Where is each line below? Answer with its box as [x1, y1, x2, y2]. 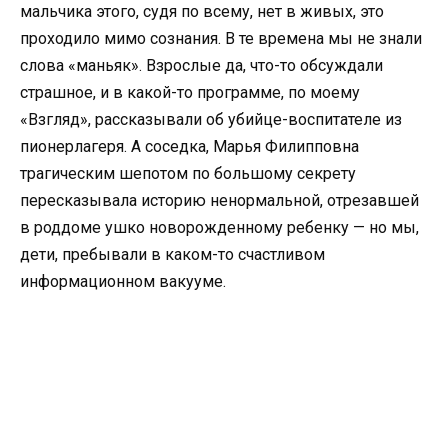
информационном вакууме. [20, 272, 226, 292]
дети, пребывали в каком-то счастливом [20, 245, 325, 265]
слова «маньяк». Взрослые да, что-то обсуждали [20, 56, 383, 76]
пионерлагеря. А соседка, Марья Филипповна [20, 137, 359, 157]
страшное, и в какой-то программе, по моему [20, 83, 360, 103]
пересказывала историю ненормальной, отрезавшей [20, 191, 419, 211]
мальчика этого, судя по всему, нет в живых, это [20, 2, 384, 22]
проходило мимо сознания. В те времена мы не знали [20, 29, 422, 49]
